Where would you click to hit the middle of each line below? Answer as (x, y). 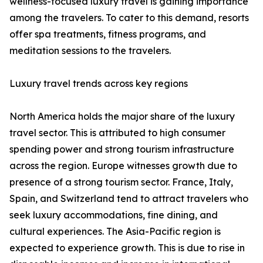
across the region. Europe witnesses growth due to (123, 166)
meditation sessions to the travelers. (90, 51)
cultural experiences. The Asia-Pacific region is (115, 232)
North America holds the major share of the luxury (122, 117)
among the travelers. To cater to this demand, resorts (129, 18)
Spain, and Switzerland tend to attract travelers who (129, 199)
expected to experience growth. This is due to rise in (127, 248)
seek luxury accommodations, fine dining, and (114, 215)
